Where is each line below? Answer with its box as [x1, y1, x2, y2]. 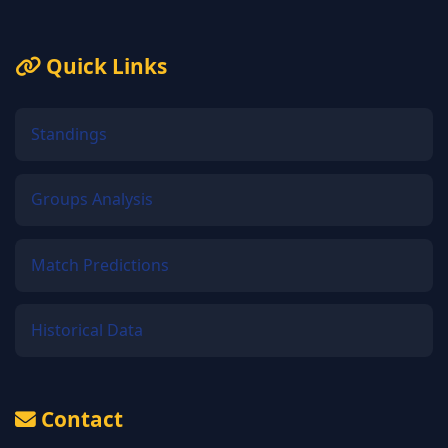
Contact [36, 404, 123, 433]
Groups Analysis [31, 188, 153, 211]
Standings [31, 122, 107, 145]
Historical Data [31, 319, 143, 342]
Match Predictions [31, 253, 169, 276]
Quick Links [41, 52, 167, 81]
